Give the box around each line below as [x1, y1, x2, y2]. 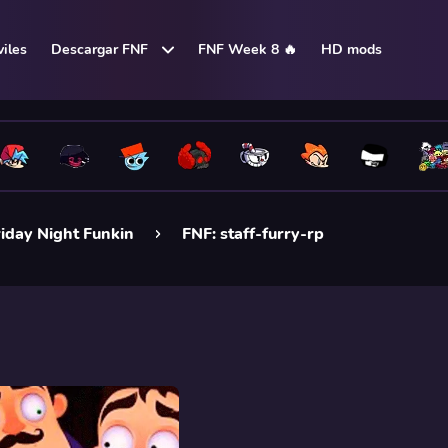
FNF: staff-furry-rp [182, 223, 324, 245]
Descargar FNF [51, 40, 148, 59]
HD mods [321, 40, 382, 59]
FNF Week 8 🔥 [198, 40, 297, 59]
